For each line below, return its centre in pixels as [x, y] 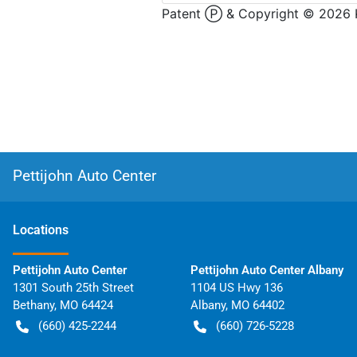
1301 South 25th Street [73, 288]
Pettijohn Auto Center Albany [267, 270]
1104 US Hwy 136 [236, 288]
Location [37, 230]
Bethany [33, 305]
